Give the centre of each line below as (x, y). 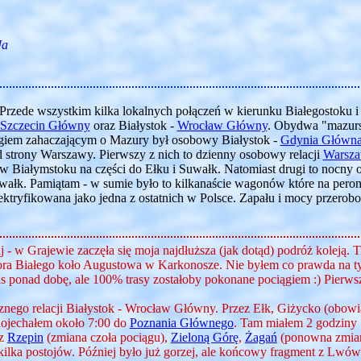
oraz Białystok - (133, 125)
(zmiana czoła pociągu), (107, 337)
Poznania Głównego (181, 323)
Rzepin (25, 337)
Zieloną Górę (204, 337)
